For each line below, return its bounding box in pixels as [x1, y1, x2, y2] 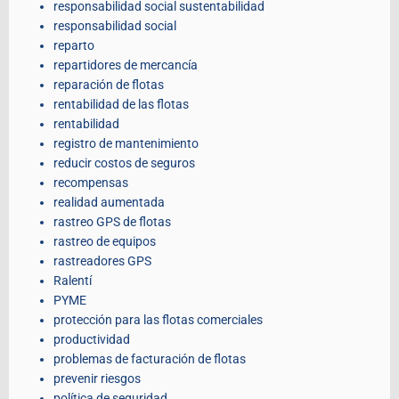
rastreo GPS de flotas [53, 215, 171, 230]
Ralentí [53, 273, 92, 289]
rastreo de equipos [53, 234, 156, 249]
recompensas [53, 175, 128, 191]
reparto [53, 38, 94, 53]
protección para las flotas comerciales [53, 313, 263, 328]
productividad [53, 332, 130, 347]
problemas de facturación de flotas [53, 352, 246, 367]
